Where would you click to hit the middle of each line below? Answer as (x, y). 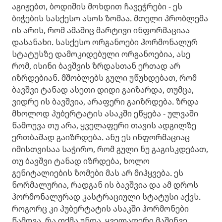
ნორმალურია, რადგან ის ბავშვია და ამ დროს (105, 185)
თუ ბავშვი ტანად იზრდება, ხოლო (81, 161)
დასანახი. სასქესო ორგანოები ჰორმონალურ (105, 42)
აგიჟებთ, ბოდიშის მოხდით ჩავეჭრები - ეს (97, 6)
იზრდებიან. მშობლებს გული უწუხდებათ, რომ (104, 78)
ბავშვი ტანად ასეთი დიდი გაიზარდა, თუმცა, (103, 90)
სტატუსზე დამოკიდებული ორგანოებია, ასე (101, 54)
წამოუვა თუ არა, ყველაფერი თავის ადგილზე (104, 125)
